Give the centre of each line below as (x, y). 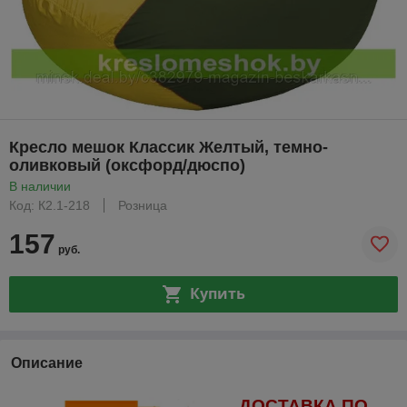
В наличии (40, 186)
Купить (217, 294)
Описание (47, 362)
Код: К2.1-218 (50, 205)
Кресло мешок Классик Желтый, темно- (169, 147)
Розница (143, 205)
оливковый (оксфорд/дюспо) (127, 165)
